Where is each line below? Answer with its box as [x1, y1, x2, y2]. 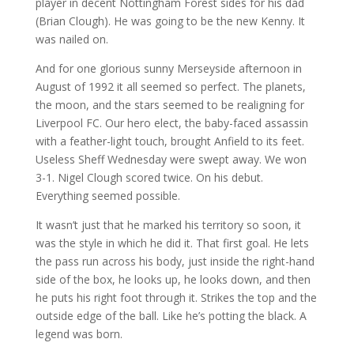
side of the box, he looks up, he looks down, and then [35, 272, 311, 287]
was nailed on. [35, 32, 108, 47]
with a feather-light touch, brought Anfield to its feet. [35, 134, 304, 149]
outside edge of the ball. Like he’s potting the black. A [35, 308, 307, 323]
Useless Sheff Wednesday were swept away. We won [35, 152, 307, 167]
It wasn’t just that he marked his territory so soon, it [35, 217, 301, 232]
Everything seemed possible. [35, 188, 180, 203]
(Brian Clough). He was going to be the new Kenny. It [35, 13, 305, 28]
